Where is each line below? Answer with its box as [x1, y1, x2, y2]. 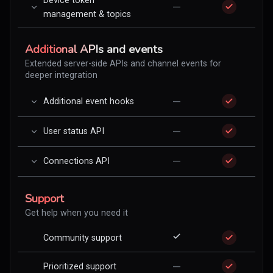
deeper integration [25, 70, 97, 80]
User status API [43, 126, 104, 136]
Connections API [43, 156, 110, 166]
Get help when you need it [25, 208, 128, 218]
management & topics [43, 9, 131, 19]
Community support [43, 233, 122, 243]
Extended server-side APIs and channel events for [25, 58, 221, 68]
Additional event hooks [43, 96, 134, 106]
